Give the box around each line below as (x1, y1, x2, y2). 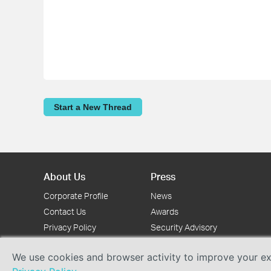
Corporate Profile (44, 191, 108, 201)
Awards (151, 206, 178, 217)
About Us (44, 170, 85, 183)
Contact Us (44, 206, 86, 217)
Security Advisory (151, 222, 217, 233)
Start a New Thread (54, 102, 132, 113)
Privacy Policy (44, 222, 96, 233)
